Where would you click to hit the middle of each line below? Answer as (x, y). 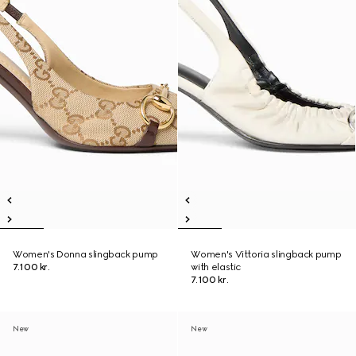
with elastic (216, 267)
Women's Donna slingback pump (85, 254)
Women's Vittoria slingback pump (266, 254)
